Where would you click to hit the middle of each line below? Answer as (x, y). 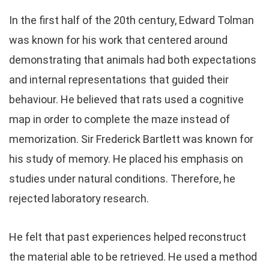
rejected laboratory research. (79, 198)
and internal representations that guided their (119, 80)
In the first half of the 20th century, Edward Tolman (131, 20)
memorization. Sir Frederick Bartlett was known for (131, 139)
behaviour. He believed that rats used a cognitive (126, 99)
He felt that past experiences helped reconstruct (128, 237)
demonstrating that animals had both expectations (133, 60)
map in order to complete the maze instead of (119, 119)
